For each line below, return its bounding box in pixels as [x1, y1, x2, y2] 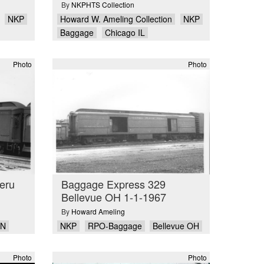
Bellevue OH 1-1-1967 [61, 189, 166, 204]
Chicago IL [104, 27, 145, 39]
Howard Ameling [71, 206, 125, 217]
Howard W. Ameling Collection [60, 12, 172, 25]
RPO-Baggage [87, 220, 142, 232]
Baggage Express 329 [61, 176, 166, 192]
